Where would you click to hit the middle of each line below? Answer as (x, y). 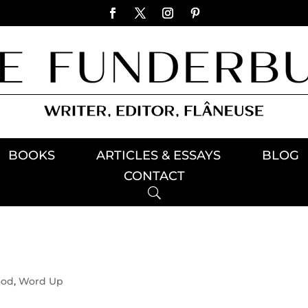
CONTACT (154, 176)
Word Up (41, 281)
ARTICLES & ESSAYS (158, 155)
